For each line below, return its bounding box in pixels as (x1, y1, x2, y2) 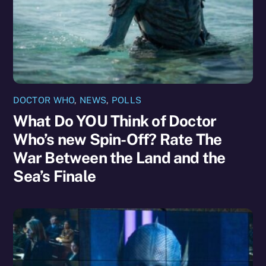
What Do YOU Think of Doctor (13, 112, 217, 131)
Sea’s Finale (13, 167, 96, 186)
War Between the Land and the (13, 148, 226, 167)
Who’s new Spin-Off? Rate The (13, 130, 222, 149)
